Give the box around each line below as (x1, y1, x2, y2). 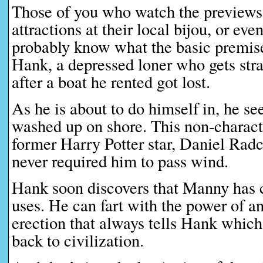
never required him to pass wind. (12, 150, 228, 172)
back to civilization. (12, 229, 144, 251)
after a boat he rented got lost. (12, 70, 210, 93)
